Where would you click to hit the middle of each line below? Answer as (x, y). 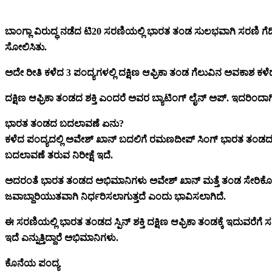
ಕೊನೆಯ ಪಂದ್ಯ (32, 263)
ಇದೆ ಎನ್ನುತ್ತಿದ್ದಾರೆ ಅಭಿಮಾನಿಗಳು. (62, 238)
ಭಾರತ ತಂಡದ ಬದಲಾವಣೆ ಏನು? (64, 124)
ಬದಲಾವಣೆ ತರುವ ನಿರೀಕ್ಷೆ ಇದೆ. (59, 155)
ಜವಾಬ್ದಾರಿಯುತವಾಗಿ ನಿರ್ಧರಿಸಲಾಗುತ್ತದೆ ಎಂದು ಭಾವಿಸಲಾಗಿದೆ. (115, 197)
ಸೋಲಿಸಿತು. (26, 47)
